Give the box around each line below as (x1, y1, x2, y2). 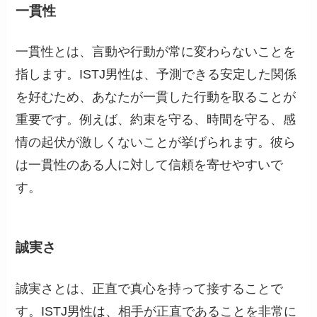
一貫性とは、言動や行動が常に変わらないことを (16, 44, 296, 59)
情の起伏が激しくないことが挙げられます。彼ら (16, 134, 296, 149)
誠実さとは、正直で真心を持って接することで (16, 281, 284, 296)
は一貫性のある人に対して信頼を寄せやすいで (16, 157, 284, 172)
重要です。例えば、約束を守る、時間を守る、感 (16, 112, 296, 127)
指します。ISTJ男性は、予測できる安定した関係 (16, 67, 297, 81)
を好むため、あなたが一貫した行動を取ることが (16, 89, 296, 104)
